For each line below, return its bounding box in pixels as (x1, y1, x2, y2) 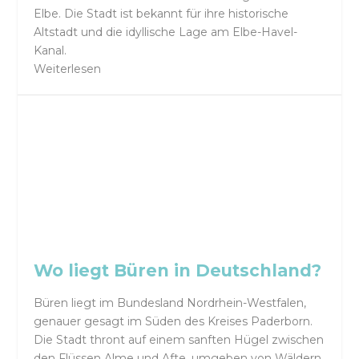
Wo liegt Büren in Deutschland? (34, 260, 322, 281)
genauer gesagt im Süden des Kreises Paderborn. (34, 313, 313, 329)
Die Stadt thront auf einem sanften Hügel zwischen (34, 332, 325, 347)
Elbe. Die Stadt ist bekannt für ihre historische (34, 6, 289, 22)
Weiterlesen (34, 62, 102, 77)
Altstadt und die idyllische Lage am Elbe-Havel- (34, 25, 298, 40)
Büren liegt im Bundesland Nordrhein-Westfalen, (34, 295, 307, 310)
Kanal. (34, 43, 67, 58)
